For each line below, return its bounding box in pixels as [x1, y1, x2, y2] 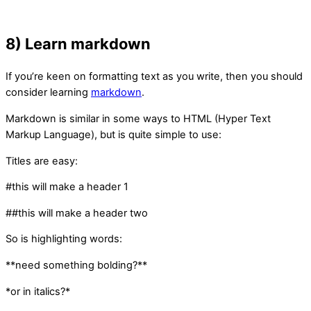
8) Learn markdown [6, 35, 151, 53]
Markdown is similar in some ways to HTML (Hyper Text [6, 112, 271, 126]
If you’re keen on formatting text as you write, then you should [6, 70, 303, 83]
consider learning [6, 86, 91, 99]
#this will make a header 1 [6, 180, 128, 194]
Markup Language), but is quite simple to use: [6, 128, 221, 142]
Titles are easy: [6, 154, 78, 167]
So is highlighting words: [6, 233, 122, 246]
